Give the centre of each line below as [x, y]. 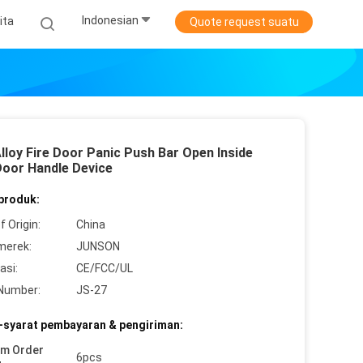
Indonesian [110, 21]
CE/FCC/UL [105, 268]
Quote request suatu [244, 22]
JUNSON [98, 246]
